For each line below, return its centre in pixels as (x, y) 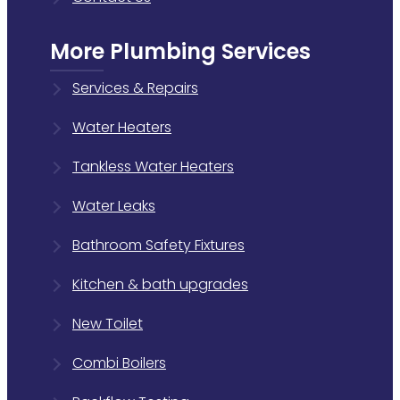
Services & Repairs (135, 88)
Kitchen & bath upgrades (160, 285)
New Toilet (108, 324)
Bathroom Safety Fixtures (158, 246)
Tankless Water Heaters (153, 167)
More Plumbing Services (180, 52)
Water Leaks (114, 206)
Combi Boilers (119, 363)
